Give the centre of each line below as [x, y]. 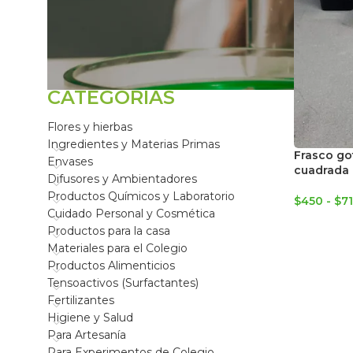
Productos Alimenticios [111, 266]
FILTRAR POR [112, 71]
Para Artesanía [87, 335]
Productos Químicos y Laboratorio [141, 196]
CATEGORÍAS [111, 97]
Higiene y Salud [90, 318]
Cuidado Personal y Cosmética [131, 214]
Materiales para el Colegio [117, 248]
